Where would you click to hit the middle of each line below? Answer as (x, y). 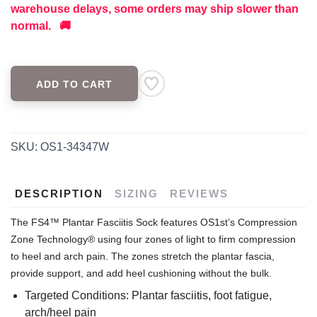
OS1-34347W (75, 146)
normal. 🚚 (41, 25)
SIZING (137, 193)
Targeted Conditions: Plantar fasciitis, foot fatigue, (148, 295)
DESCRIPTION (59, 193)
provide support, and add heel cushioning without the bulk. (143, 273)
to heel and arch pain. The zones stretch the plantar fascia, (143, 256)
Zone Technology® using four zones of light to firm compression (153, 239)
